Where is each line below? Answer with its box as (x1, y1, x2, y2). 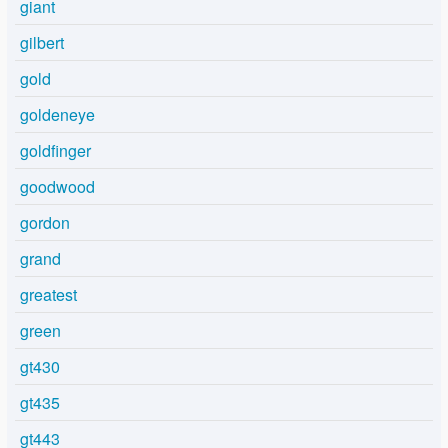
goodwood (20, 175, 95, 199)
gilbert (20, 31, 64, 55)
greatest (20, 283, 77, 307)
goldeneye (20, 103, 95, 127)
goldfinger (20, 139, 91, 163)
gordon (20, 211, 70, 235)
